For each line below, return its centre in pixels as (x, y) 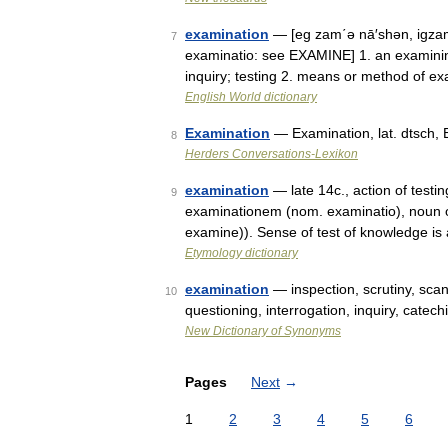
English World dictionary (251, 97)
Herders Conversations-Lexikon (271, 154)
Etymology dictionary (241, 253)
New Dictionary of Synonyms (263, 331)
